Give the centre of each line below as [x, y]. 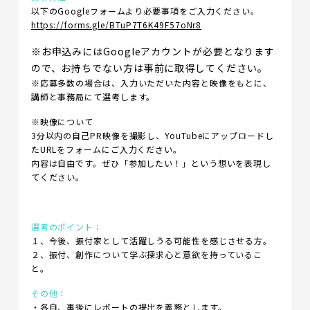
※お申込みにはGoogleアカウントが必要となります [153, 51]
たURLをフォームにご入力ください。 [106, 149]
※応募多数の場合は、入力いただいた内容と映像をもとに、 [152, 83]
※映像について [62, 121]
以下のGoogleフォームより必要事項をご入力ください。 [145, 11]
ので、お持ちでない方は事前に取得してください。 [149, 68]
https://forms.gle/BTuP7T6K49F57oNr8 [116, 25]
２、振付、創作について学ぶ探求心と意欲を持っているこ [147, 254]
